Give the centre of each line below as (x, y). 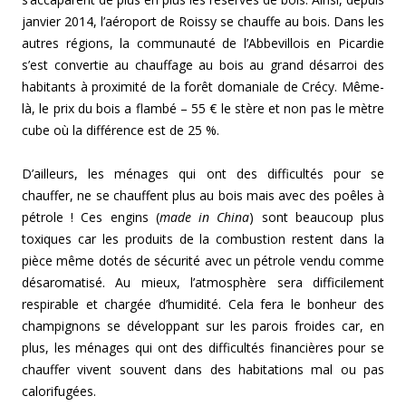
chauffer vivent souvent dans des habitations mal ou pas (203, 370)
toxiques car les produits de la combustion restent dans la (203, 239)
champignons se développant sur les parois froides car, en (203, 326)
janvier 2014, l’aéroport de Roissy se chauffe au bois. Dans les (203, 22)
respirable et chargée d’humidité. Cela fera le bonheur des (203, 304)
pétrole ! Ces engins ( (91, 217)
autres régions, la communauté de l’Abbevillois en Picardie (203, 43)
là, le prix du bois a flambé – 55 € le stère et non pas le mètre (203, 109)
